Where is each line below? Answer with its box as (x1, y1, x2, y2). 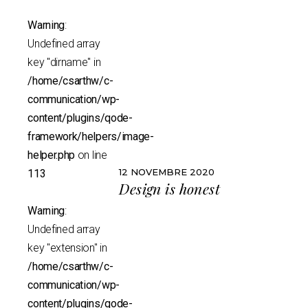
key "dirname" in (27, 56, 101, 69)
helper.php (27, 148, 76, 162)
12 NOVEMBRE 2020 (119, 166, 215, 177)
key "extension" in (27, 241, 107, 255)
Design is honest (119, 178, 221, 198)
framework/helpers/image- (27, 130, 154, 144)
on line (75, 148, 107, 162)
